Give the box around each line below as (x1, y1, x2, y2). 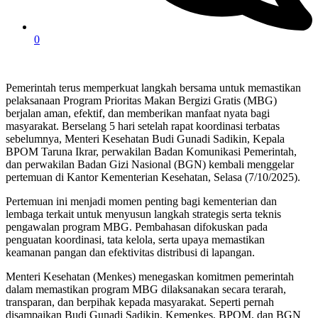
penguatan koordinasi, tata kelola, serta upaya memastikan (6, 234, 265, 246)
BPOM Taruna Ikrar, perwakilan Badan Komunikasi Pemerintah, (6, 146, 297, 158)
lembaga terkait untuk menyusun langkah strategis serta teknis (6, 208, 281, 221)
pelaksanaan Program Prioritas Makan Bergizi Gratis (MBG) (6, 94, 277, 107)
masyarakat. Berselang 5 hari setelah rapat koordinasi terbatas (6, 120, 280, 133)
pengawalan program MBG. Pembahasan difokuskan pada (6, 221, 268, 234)
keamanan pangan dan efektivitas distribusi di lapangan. (6, 246, 255, 259)
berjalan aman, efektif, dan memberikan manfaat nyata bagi (6, 107, 270, 120)
